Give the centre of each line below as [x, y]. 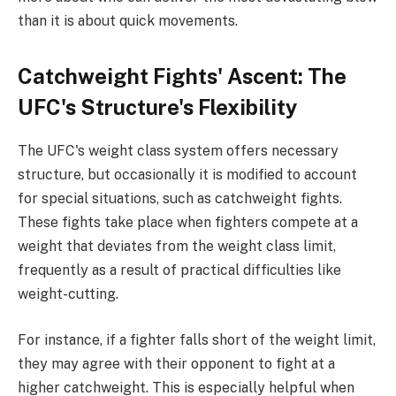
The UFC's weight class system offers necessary [178, 151]
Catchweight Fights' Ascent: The [182, 76]
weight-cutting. [68, 294]
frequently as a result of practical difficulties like [179, 270]
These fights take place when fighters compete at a [188, 223]
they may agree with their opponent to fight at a [176, 363]
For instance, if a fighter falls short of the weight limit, [197, 339]
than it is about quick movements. [128, 20]
